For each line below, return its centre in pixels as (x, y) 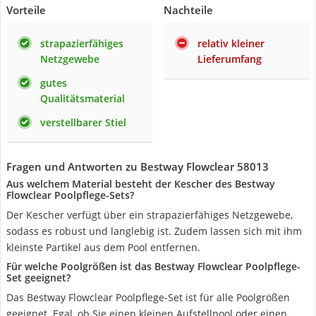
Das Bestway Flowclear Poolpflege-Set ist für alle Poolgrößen (148, 297)
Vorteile (26, 10)
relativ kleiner (231, 43)
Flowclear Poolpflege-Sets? (70, 195)
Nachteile (188, 10)
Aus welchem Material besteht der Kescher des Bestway (141, 184)
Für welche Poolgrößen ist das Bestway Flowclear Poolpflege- (153, 266)
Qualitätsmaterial (83, 98)
